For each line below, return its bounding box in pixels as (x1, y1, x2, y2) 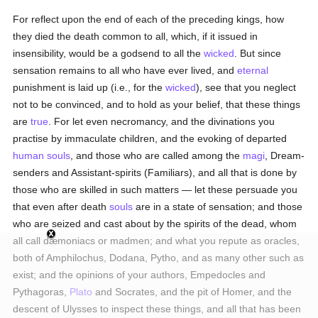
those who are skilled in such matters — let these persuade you (13, 184, 298, 195)
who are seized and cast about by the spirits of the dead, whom (13, 218, 297, 229)
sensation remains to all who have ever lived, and (13, 65, 238, 76)
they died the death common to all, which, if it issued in (13, 31, 258, 42)
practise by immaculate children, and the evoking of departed (13, 133, 287, 144)
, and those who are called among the (70, 150, 243, 161)
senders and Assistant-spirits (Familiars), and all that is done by (13, 167, 297, 178)
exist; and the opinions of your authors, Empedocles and (13, 269, 266, 280)
